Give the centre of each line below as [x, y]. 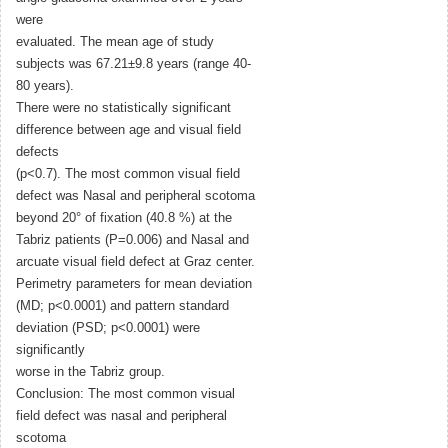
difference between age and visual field [128, 130]
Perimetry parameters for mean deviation [134, 284]
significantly [50, 350]
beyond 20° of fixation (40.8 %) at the [124, 218]
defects [37, 152]
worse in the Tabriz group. [90, 372]
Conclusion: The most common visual [125, 394]
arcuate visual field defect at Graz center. [135, 262]
